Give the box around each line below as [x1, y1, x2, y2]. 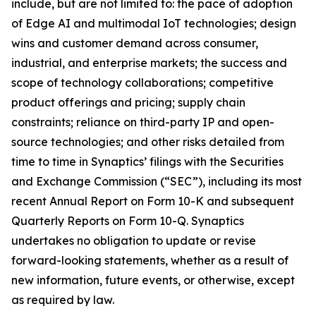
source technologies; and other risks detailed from [11, 135, 284, 149]
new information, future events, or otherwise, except [11, 273, 295, 287]
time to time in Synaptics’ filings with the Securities [11, 154, 284, 169]
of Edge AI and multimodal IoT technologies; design [11, 16, 296, 30]
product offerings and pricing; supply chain [11, 95, 245, 109]
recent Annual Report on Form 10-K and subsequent [11, 194, 294, 208]
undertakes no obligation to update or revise [11, 233, 256, 248]
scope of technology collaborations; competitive [11, 75, 274, 90]
